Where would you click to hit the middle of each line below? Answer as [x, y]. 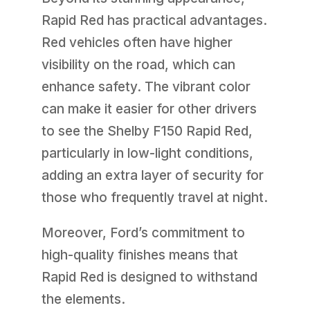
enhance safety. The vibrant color [146, 87]
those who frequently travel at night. [154, 198]
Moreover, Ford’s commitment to [143, 233]
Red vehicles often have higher [137, 43]
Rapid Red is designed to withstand [149, 277]
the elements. [83, 300]
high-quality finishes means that [139, 255]
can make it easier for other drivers [149, 109]
